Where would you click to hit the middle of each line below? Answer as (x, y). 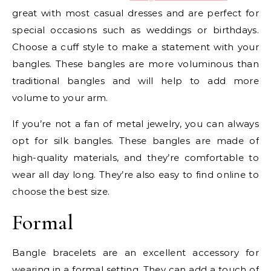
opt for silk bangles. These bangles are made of (135, 140)
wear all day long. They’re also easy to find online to (135, 174)
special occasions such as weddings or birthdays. (135, 30)
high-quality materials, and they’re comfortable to (135, 157)
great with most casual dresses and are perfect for (135, 13)
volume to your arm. (60, 97)
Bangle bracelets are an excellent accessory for (135, 252)
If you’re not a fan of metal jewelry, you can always (135, 123)
